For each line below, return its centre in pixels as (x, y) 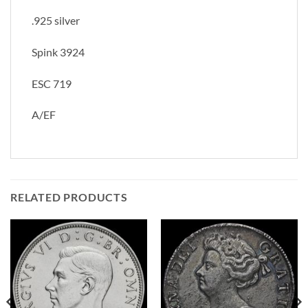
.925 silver (56, 20)
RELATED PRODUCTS (69, 197)
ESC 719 (52, 83)
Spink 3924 (58, 52)
